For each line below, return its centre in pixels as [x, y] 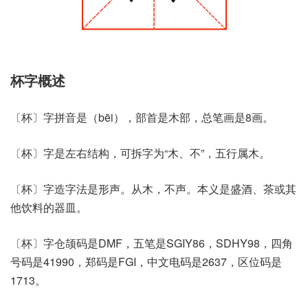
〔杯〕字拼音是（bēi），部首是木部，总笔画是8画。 [142, 117]
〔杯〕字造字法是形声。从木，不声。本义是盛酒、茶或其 [153, 188]
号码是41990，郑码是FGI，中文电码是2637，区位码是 [146, 261]
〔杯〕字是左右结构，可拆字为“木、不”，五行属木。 [140, 153]
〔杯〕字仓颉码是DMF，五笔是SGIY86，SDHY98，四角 [152, 243]
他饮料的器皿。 [49, 207]
